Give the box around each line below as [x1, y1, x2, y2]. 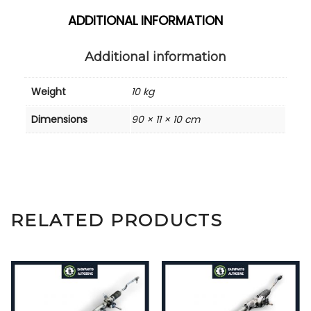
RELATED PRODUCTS [10, 209, 223, 230]
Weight [31, 84, 66, 99]
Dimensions [31, 112, 87, 126]
